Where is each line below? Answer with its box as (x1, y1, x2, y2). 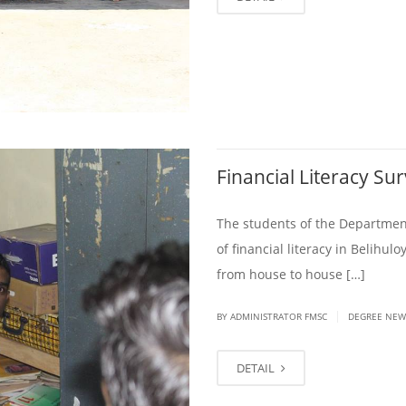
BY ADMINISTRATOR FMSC (217, 309, 330, 323)
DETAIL (237, 359, 277, 376)
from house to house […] (217, 265, 365, 283)
